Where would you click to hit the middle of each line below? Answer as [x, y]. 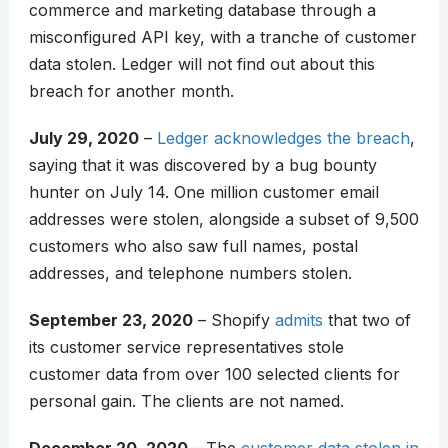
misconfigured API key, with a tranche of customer [222, 37]
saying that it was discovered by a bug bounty [202, 165]
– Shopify [233, 320]
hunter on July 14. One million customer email [203, 192]
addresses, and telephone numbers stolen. [190, 273]
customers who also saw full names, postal [193, 246]
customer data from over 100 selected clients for [214, 374]
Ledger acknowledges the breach [283, 138]
